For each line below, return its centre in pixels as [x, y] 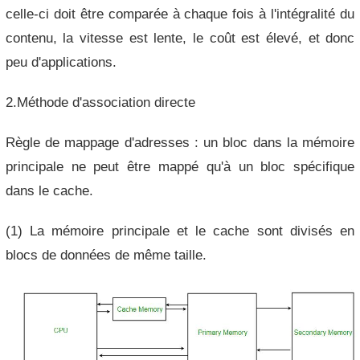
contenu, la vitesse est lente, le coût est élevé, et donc [180, 38]
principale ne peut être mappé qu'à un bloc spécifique [180, 166]
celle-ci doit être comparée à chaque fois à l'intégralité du [180, 14]
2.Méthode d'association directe [100, 102]
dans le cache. [49, 190]
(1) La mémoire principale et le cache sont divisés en [180, 231]
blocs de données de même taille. [106, 255]
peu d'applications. [61, 62]
